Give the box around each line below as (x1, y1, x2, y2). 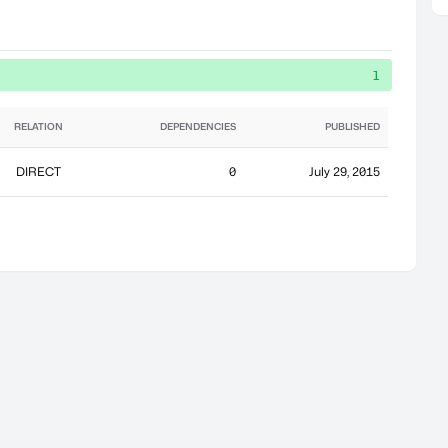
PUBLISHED (325, 121, 380, 132)
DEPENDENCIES (160, 121, 236, 132)
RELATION (14, 121, 63, 132)
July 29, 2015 (309, 164, 380, 179)
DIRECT (16, 164, 61, 179)
